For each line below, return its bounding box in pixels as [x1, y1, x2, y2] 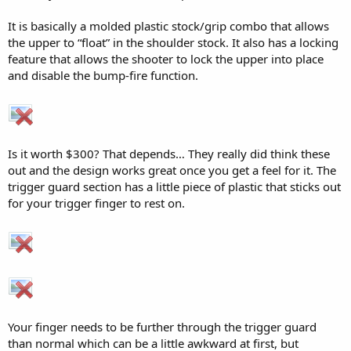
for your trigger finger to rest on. [8, 195, 185, 211]
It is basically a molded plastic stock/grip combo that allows [8, 18, 329, 34]
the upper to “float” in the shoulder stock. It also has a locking [8, 34, 338, 50]
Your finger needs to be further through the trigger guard [8, 319, 317, 335]
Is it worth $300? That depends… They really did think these [8, 146, 330, 161]
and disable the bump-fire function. [8, 67, 198, 83]
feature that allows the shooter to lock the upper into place [8, 51, 324, 67]
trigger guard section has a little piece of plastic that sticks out [8, 179, 341, 194]
